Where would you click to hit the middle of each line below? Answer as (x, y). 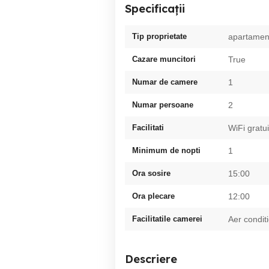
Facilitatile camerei (167, 219)
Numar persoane (163, 105)
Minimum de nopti (166, 150)
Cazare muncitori (164, 59)
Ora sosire (151, 173)
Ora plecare (153, 196)
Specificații (155, 9)
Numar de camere (165, 82)
